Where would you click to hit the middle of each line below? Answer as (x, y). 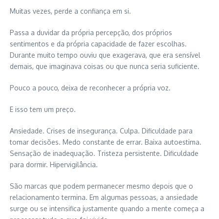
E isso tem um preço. (43, 109)
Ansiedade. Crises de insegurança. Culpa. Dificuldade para (101, 131)
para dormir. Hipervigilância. (54, 164)
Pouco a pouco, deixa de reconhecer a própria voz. (90, 88)
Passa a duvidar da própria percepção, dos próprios (91, 32)
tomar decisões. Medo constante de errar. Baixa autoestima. (106, 142)
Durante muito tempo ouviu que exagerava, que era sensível (105, 55)
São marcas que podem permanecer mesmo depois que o (101, 186)
